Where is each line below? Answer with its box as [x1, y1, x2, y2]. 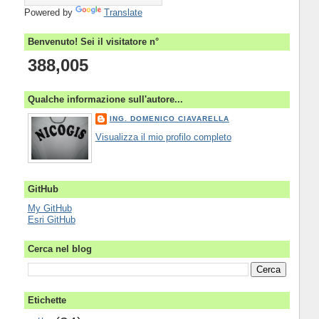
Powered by [23, 7, 75, 19]
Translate [103, 7, 142, 19]
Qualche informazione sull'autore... [27, 94, 183, 105]
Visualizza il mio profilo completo [95, 132, 231, 143]
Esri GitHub [27, 214, 75, 225]
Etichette [27, 295, 66, 305]
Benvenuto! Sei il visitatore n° [27, 36, 159, 47]
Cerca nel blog [27, 243, 92, 254]
